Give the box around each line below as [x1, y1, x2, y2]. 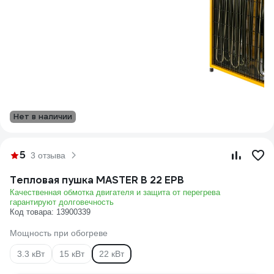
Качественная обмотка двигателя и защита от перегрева [10, 188, 220, 197]
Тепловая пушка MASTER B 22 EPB [10, 174, 184, 187]
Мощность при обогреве [10, 228, 108, 238]
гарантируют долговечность [10, 198, 114, 207]
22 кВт [99, 249, 124, 259]
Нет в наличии [13, 111, 72, 122]
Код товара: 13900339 [10, 207, 91, 217]
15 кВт [59, 249, 84, 259]
